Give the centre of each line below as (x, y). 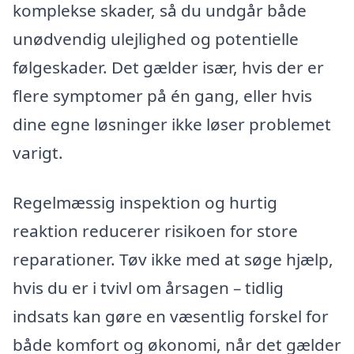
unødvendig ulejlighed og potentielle (156, 38)
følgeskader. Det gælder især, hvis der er (168, 67)
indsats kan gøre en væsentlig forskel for (171, 316)
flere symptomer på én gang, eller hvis (162, 95)
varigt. (38, 152)
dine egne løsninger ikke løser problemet (172, 124)
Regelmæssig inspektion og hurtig (145, 203)
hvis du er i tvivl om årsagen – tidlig (148, 288)
